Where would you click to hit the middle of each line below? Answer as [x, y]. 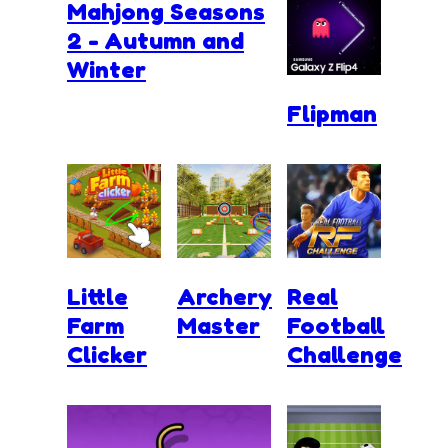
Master [218, 325]
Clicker [107, 354]
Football [336, 325]
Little [97, 296]
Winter [106, 70]
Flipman [332, 113]
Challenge [344, 354]
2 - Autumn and [155, 41]
